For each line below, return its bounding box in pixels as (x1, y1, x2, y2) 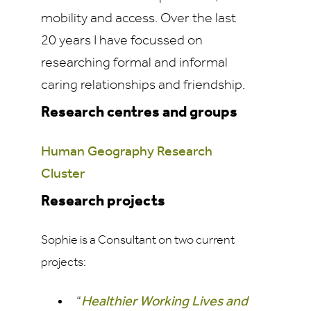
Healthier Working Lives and (81, 295, 248, 309)
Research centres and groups (41, 105, 237, 121)
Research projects (41, 194, 165, 210)
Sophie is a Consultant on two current (41, 234, 235, 247)
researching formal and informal (41, 56, 228, 70)
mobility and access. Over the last (41, 12, 236, 26)
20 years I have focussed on (41, 34, 203, 48)
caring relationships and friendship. (41, 78, 245, 92)
